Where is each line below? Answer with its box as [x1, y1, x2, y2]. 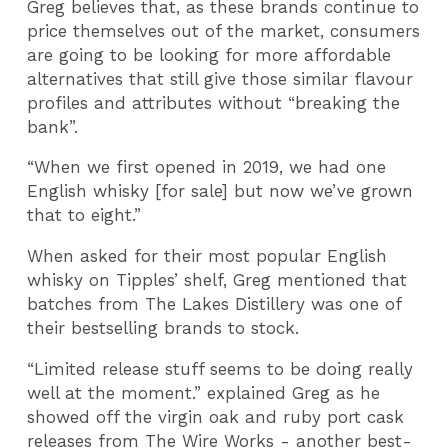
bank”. [27, 116, 85, 137]
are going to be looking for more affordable [27, 44, 392, 65]
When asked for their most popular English [27, 245, 388, 266]
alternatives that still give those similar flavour [27, 68, 414, 89]
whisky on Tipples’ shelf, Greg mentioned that [27, 269, 408, 290]
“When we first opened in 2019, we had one [27, 157, 387, 178]
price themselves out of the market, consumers [27, 20, 421, 41]
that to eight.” [27, 205, 148, 226]
